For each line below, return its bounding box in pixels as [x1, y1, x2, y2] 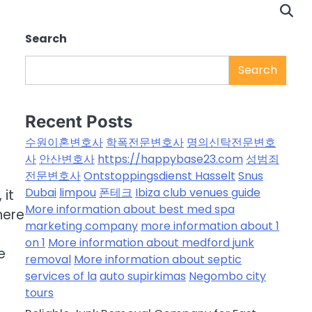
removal [25, 251, 71, 268]
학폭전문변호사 [106, 134, 184, 151]
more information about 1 [141, 218, 279, 235]
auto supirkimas [100, 268, 186, 285]
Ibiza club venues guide [135, 185, 260, 201]
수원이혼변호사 [25, 134, 103, 151]
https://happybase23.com [97, 151, 243, 168]
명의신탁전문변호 [187, 134, 276, 151]
